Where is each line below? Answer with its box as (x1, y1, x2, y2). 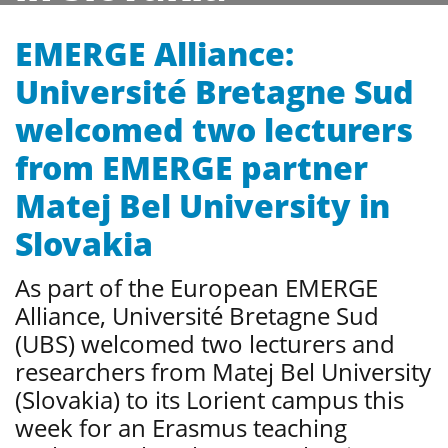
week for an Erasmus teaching (15, 411, 347, 444)
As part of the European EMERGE (15, 271, 378, 304)
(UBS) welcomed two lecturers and (15, 327, 395, 360)
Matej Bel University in (15, 184, 390, 227)
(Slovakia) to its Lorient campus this (15, 383, 404, 416)
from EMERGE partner (15, 146, 368, 189)
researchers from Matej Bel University (15, 355, 431, 388)
